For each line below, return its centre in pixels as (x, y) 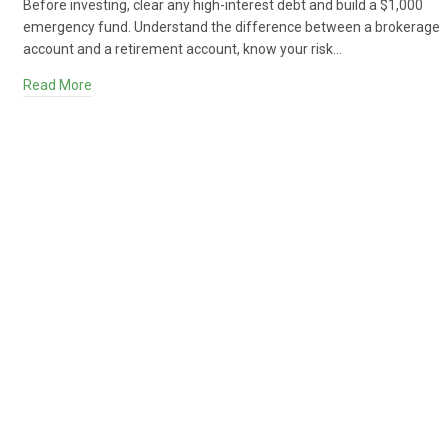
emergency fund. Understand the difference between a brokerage (232, 27)
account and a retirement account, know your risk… (183, 49)
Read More (58, 85)
